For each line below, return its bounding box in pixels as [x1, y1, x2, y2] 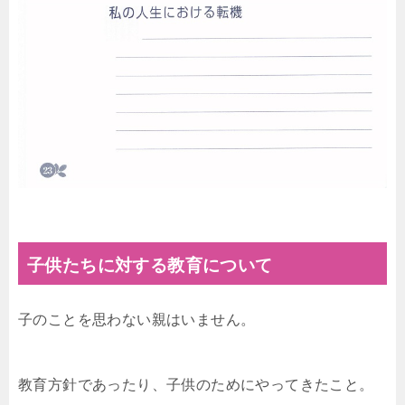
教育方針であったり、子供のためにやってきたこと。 [18, 377, 374, 393]
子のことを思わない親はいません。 [18, 312, 256, 328]
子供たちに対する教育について [27, 256, 273, 276]
